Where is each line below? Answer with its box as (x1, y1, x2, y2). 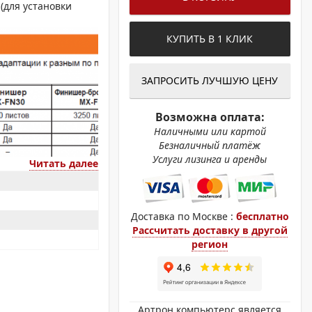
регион (192, 237, 228, 251)
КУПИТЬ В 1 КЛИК (166, 32, 253, 45)
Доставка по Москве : (130, 210, 236, 223)
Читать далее (29, 157, 98, 170)
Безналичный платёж (159, 139, 261, 152)
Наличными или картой (153, 125, 266, 138)
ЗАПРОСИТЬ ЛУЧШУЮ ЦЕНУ (141, 74, 279, 87)
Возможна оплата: (155, 109, 265, 125)
